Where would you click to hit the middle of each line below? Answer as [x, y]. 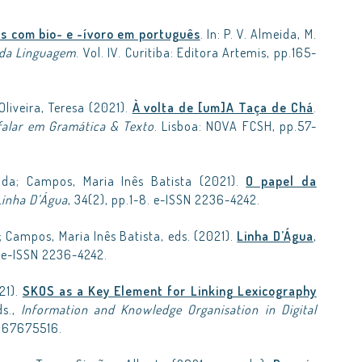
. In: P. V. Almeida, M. [258, 34]
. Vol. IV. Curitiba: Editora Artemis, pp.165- [196, 53]
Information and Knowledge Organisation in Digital [168, 309]
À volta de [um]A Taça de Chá [223, 107]
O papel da [281, 181]
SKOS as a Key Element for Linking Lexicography [169, 291]
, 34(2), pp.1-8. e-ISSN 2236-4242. [164, 200]
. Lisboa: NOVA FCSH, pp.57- [236, 126]
